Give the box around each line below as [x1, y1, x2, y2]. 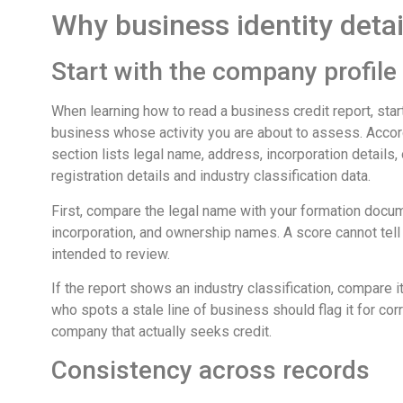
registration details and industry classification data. [51, 167, 371, 185]
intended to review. [51, 245, 170, 263]
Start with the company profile [51, 57, 397, 87]
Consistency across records [51, 355, 370, 386]
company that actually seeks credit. [51, 323, 272, 341]
